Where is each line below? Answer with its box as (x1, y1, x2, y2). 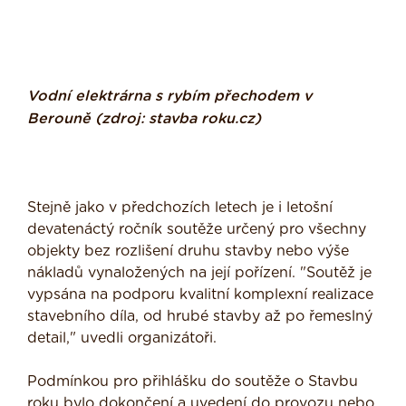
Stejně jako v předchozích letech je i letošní (27, 200, 333, 216)
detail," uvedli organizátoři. (27, 331, 217, 346)
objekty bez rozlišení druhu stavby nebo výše (27, 244, 349, 259)
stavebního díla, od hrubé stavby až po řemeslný (27, 309, 372, 324)
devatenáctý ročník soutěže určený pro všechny (27, 222, 366, 237)
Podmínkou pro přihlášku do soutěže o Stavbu (27, 374, 358, 390)
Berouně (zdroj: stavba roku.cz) (27, 111, 261, 127)
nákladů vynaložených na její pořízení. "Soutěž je (27, 266, 372, 281)
